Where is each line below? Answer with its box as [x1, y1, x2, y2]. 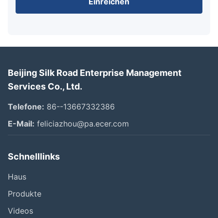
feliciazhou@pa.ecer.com [35, 119, 129, 129]
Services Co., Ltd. [8, 81, 82, 92]
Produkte [8, 189, 41, 199]
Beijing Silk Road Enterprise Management [8, 68, 182, 78]
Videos [8, 206, 33, 216]
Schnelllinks [8, 151, 60, 162]
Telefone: [8, 102, 44, 112]
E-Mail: [8, 119, 35, 129]
